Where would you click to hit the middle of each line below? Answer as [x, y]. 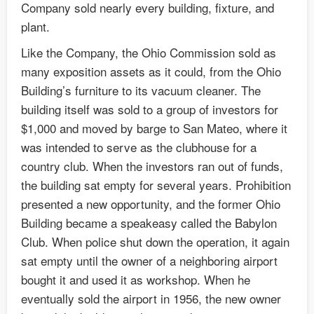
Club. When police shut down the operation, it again [155, 242]
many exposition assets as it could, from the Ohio [151, 71]
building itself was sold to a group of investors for [150, 109]
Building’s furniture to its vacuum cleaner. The [141, 90]
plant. [35, 27]
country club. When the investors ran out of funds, [152, 166]
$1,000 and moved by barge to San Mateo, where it [154, 128]
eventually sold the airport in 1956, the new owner [151, 299]
